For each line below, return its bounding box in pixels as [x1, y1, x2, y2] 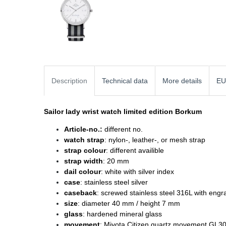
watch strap [64, 135, 104, 144]
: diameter [78, 199, 112, 207]
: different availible [106, 146, 164, 154]
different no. [102, 125, 143, 133]
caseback [64, 188, 97, 197]
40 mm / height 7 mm [112, 199, 180, 207]
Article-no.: [64, 125, 102, 133]
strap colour [64, 146, 106, 154]
